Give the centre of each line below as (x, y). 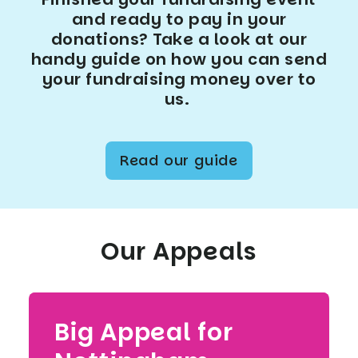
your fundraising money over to (179, 79)
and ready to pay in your (179, 19)
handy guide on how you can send (179, 59)
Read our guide (179, 160)
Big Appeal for (144, 332)
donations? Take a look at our (179, 39)
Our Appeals (179, 251)
